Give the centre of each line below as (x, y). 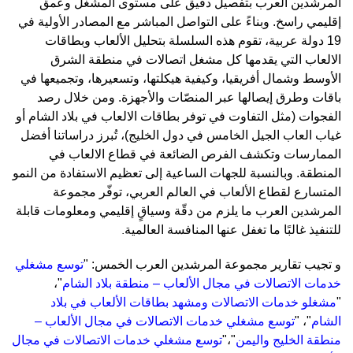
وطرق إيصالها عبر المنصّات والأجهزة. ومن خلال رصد (173, 97)
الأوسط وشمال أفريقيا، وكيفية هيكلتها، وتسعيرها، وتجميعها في (181, 78)
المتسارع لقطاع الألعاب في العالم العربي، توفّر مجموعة (197, 191)
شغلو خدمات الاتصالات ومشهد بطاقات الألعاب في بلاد (190, 302)
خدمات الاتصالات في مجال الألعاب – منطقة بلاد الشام (202, 283)
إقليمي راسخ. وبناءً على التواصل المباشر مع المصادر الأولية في (180, 21)
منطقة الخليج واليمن (288, 340)
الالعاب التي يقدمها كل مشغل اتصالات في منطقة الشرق (196, 59)
